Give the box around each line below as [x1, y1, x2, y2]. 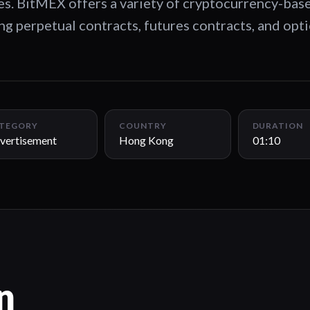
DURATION [252, 120, 304, 131]
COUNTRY [119, 120, 167, 131]
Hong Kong [119, 134, 174, 147]
